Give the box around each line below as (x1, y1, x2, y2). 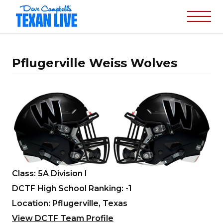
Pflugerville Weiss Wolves (12, 56, 177, 70)
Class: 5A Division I (12, 168, 87, 178)
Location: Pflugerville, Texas (12, 198, 127, 208)
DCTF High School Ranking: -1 (12, 183, 132, 193)
